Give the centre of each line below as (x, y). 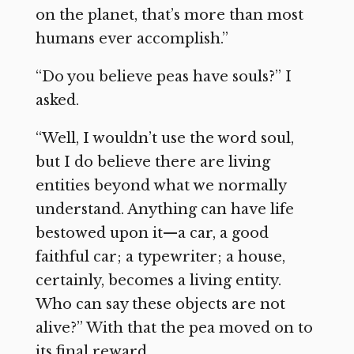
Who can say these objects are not (160, 305)
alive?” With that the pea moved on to (174, 328)
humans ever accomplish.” (132, 39)
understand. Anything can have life (164, 210)
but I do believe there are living (153, 162)
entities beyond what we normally (160, 186)
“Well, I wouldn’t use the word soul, (164, 139)
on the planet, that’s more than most (169, 15)
